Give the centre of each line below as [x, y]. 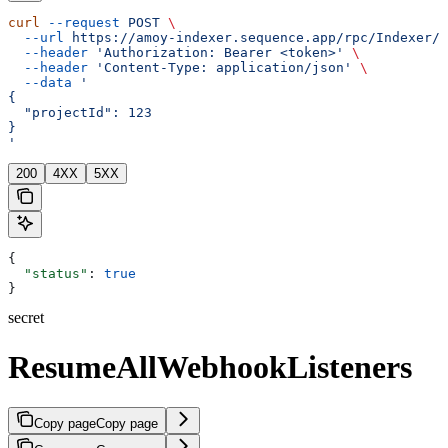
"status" [48, 274]
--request [80, 23]
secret [26, 318]
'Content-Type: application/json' [220, 68]
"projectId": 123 [80, 113]
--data [40, 83]
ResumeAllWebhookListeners [210, 366]
